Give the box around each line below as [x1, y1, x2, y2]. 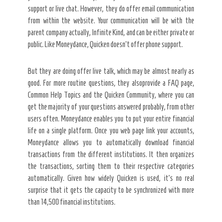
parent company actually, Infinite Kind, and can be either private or [28, 28, 194, 37]
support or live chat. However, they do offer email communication [28, 4, 194, 13]
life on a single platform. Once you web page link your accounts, [28, 126, 194, 135]
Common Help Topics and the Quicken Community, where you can [28, 90, 194, 99]
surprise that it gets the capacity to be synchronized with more [28, 185, 194, 194]
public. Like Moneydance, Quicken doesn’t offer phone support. [28, 40, 183, 49]
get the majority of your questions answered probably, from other [28, 102, 194, 111]
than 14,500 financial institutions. [28, 197, 115, 206]
